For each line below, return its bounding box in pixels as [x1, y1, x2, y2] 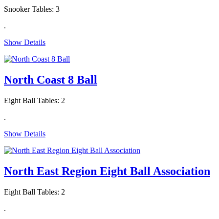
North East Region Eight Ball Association [4, 164, 210, 177]
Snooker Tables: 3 [4, 5, 60, 14]
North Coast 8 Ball [4, 73, 97, 86]
